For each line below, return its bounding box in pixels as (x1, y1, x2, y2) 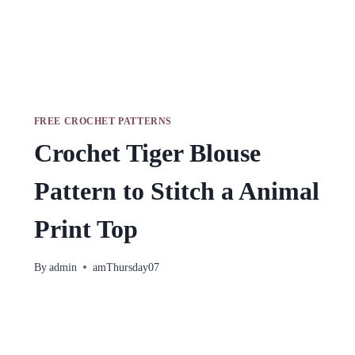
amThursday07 (92, 261, 159, 273)
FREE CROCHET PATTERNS (33, 116, 173, 127)
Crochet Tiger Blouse (33, 138, 261, 167)
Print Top (33, 214, 138, 243)
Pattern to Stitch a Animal (33, 176, 319, 205)
